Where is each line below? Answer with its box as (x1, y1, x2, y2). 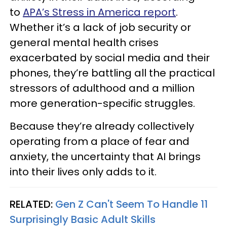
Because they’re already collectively (10, 119, 194, 133)
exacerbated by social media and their (10, 51, 210, 65)
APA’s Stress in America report (23, 5, 176, 19)
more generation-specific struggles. (10, 96, 195, 110)
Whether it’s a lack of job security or (10, 20, 191, 34)
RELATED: (10, 197, 55, 211)
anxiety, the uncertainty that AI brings (10, 149, 201, 164)
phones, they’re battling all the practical (10, 66, 215, 80)
